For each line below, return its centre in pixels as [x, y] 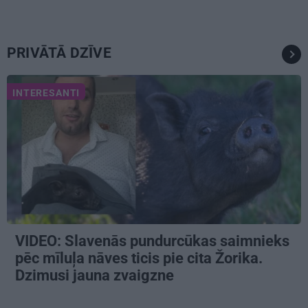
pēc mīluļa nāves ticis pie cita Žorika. [139, 258]
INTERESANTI [46, 92]
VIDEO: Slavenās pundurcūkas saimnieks [152, 241]
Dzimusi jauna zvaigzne [96, 275]
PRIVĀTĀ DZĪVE [59, 53]
